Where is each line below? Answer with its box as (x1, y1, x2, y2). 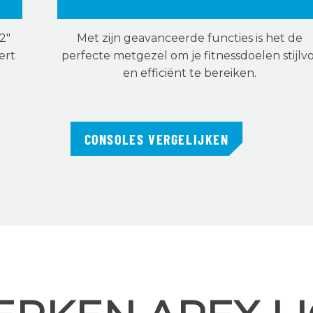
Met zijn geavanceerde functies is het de (77, 31, 303, 45)
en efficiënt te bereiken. (123, 66, 257, 80)
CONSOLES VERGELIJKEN (84, 130, 229, 147)
